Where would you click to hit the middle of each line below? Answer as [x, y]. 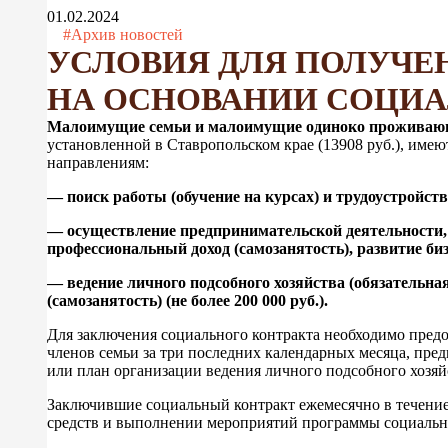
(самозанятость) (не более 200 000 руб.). [188, 300]
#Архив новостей [123, 34]
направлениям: [98, 162]
